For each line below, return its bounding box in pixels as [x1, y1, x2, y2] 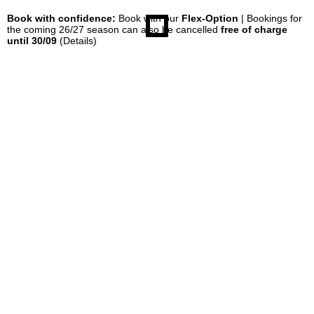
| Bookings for [238, 12, 302, 24]
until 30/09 [7, 34, 57, 46]
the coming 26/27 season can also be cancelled [7, 23, 221, 35]
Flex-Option [182, 12, 238, 24]
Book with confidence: [7, 12, 116, 24]
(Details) [60, 34, 97, 46]
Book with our [116, 12, 182, 24]
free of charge [221, 23, 287, 35]
